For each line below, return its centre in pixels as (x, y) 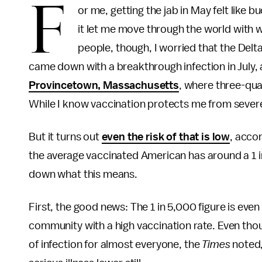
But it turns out (65, 137)
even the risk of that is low (166, 137)
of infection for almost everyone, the (116, 244)
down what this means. (83, 174)
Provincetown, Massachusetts (104, 85)
